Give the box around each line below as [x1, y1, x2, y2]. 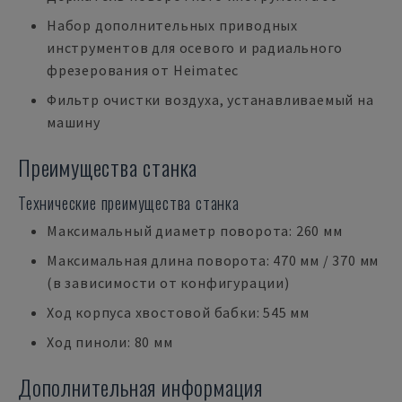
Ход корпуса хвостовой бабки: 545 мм [47, 303, 310, 321]
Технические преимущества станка [18, 191, 240, 214]
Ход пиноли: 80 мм [47, 333, 173, 351]
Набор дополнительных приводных [47, 16, 298, 34]
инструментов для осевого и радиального [47, 39, 343, 57]
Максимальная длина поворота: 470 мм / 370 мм [47, 251, 380, 269]
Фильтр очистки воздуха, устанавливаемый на [47, 91, 374, 109]
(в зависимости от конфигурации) [47, 274, 290, 292]
